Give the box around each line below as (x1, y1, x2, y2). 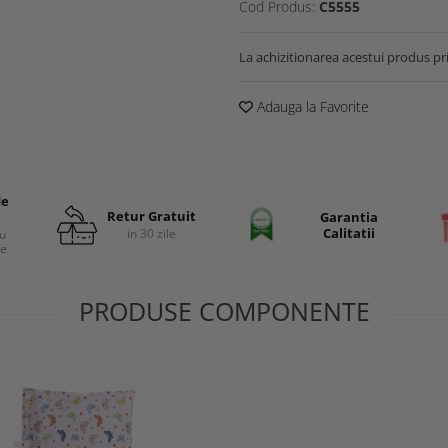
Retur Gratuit (106, 207, 196, 225)
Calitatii (322, 223, 375, 242)
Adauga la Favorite (253, 97, 369, 116)
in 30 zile (126, 225, 176, 242)
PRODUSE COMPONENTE (78, 294, 370, 328)
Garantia (319, 207, 378, 226)
